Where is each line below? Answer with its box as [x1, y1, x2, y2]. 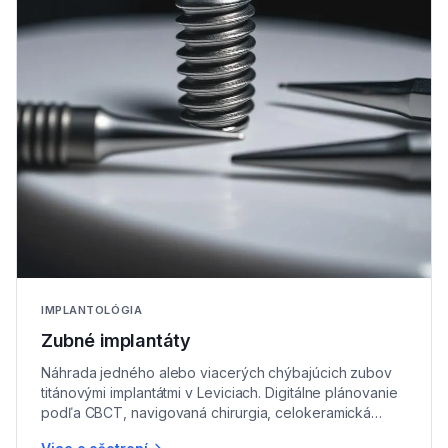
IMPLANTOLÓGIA [41, 303, 143, 318]
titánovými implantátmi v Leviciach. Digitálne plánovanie [41, 384, 398, 402]
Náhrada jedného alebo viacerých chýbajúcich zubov [41, 364, 393, 382]
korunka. [41, 424, 98, 442]
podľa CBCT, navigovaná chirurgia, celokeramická [41, 404, 372, 422]
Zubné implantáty [41, 330, 191, 352]
